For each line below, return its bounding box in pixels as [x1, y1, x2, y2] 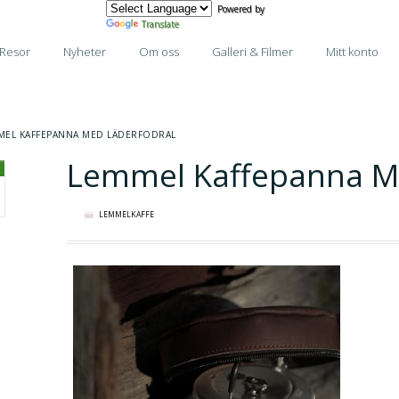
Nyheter [62, 44, 106, 60]
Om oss [138, 44, 179, 60]
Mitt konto [325, 44, 379, 60]
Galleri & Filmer [211, 44, 293, 60]
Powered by [212, 3, 265, 15]
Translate [142, 18, 179, 30]
